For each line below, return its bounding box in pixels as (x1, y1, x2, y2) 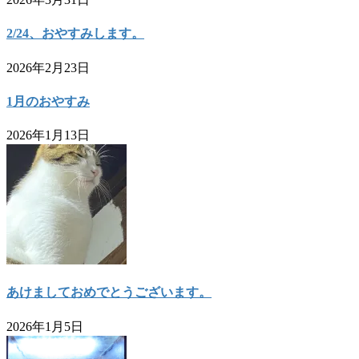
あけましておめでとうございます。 (6, 285, 212, 300)
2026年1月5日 (6, 319, 83, 333)
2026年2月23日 (6, 60, 90, 75)
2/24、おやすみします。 (6, 26, 144, 41)
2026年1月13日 (6, 128, 90, 143)
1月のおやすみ (6, 94, 90, 108)
